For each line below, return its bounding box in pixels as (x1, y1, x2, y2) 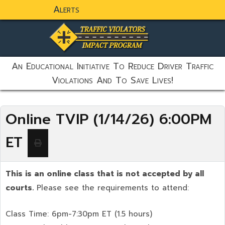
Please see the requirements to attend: (34, 182, 189, 193)
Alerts (53, 3, 79, 17)
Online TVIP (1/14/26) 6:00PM (6, 108, 211, 130)
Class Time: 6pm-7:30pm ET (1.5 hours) (6, 208, 152, 219)
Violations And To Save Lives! (52, 73, 173, 87)
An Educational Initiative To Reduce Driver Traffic (12, 59, 213, 73)
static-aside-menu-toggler (11, 38, 174, 63)
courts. (6, 182, 34, 193)
